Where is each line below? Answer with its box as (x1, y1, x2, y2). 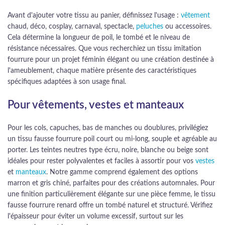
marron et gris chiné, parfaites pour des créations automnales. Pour (8, 180, 215, 187)
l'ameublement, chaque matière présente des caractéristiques (8, 67, 196, 74)
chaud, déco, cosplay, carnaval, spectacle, (8, 23, 136, 30)
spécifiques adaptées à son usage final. (8, 78, 126, 85)
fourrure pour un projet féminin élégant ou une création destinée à (8, 56, 214, 63)
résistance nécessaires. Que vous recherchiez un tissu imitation (8, 45, 201, 52)
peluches (136, 23, 163, 30)
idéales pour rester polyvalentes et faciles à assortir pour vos (8, 158, 195, 165)
